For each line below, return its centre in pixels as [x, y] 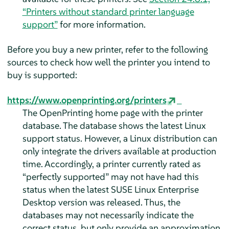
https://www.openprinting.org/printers [87, 100]
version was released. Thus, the [118, 202]
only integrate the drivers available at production [119, 151]
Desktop [39, 202]
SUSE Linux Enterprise [155, 189]
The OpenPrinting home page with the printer [112, 112]
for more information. [101, 24]
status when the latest [66, 189]
